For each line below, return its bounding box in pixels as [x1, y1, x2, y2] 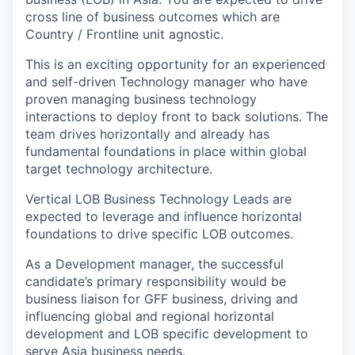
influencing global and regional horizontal [25, 308, 274, 324]
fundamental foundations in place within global [25, 143, 307, 159]
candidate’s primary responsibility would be [25, 273, 286, 289]
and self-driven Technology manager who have [25, 74, 307, 90]
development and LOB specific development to [25, 326, 308, 342]
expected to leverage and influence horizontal [25, 208, 302, 224]
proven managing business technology [25, 91, 257, 107]
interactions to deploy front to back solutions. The [25, 109, 328, 124]
